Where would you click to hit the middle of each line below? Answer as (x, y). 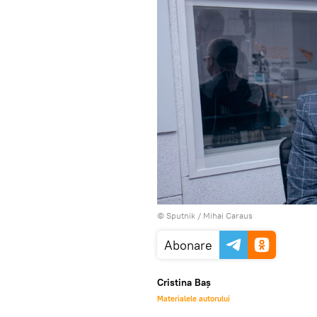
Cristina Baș (184, 283)
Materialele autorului (194, 299)
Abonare (188, 246)
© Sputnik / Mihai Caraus (205, 216)
